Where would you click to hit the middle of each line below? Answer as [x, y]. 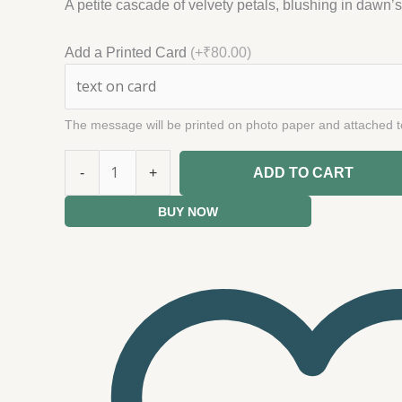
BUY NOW [188, 211]
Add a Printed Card [126, 53]
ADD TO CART [304, 173]
